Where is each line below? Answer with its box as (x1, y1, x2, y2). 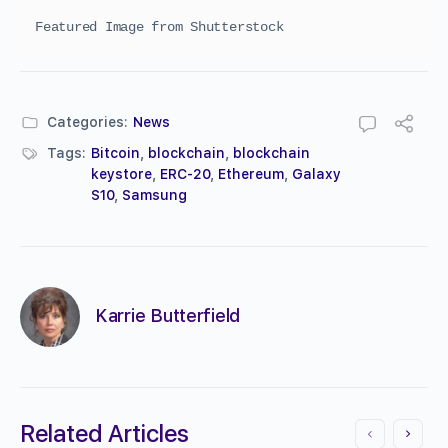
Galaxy (292, 165, 341, 182)
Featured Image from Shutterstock (35, 18, 284, 35)
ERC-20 (160, 165, 210, 182)
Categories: (47, 113, 128, 130)
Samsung (122, 186, 187, 203)
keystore (91, 165, 152, 182)
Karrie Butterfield (95, 305, 241, 327)
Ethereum (218, 165, 284, 182)
